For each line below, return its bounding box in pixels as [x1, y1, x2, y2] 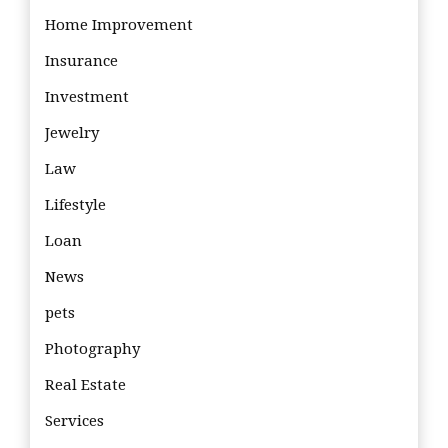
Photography [45, 339, 140, 358]
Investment [45, 87, 129, 106]
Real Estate [45, 375, 126, 394]
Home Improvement [45, 15, 193, 34]
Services [45, 411, 104, 430]
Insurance [45, 51, 118, 70]
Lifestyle [45, 195, 106, 214]
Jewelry [45, 123, 99, 142]
